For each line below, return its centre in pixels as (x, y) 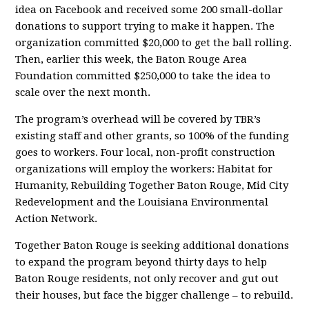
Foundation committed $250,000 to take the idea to (143, 76)
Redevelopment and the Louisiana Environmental (142, 202)
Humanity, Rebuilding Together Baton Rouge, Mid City (152, 186)
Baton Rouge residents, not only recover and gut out (147, 279)
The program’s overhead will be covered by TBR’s (138, 119)
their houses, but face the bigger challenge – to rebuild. (154, 295)
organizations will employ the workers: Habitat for (144, 169)
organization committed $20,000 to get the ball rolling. (154, 43)
